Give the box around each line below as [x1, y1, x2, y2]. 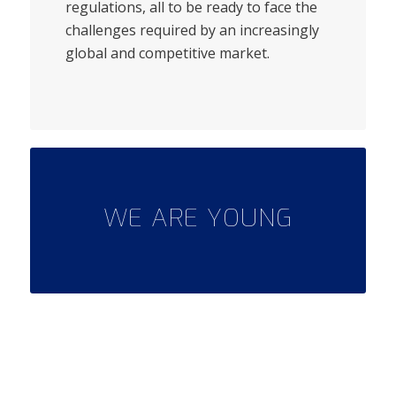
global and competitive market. [65, 43, 270, 64]
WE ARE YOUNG [103, 202, 293, 234]
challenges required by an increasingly [65, 20, 319, 41]
